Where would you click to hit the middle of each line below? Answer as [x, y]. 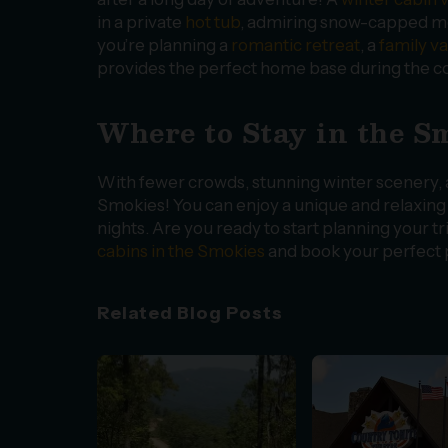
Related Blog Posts [190, 312]
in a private [141, 22]
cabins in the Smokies [181, 250]
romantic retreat [295, 45]
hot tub [212, 22]
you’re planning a [164, 45]
